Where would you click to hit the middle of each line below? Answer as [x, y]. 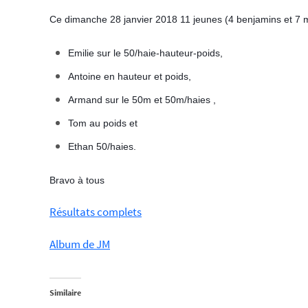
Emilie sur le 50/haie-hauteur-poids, [146, 53]
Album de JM [80, 244]
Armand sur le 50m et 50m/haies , [142, 100]
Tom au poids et [103, 123]
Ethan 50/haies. [102, 146]
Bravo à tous [77, 180]
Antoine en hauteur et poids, [130, 76]
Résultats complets [96, 212]
